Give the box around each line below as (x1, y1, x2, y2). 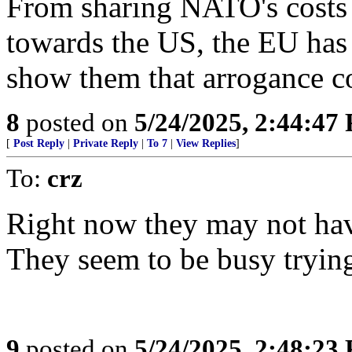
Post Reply (13, 137, 64, 149)
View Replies (176, 137, 236, 149)
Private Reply (73, 137, 138, 149)
